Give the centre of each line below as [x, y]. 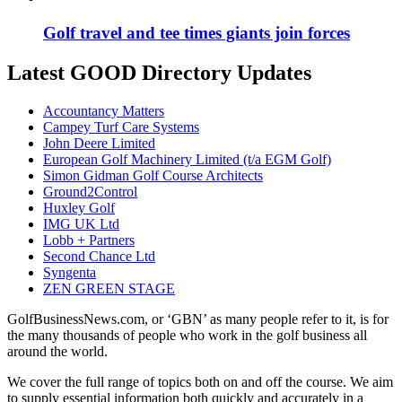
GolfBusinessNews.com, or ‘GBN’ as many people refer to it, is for [198, 319]
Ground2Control [90, 191]
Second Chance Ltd [99, 256]
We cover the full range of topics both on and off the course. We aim [200, 381]
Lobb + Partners [89, 240]
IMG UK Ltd [81, 223]
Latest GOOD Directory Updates [159, 72]
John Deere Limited [99, 143]
